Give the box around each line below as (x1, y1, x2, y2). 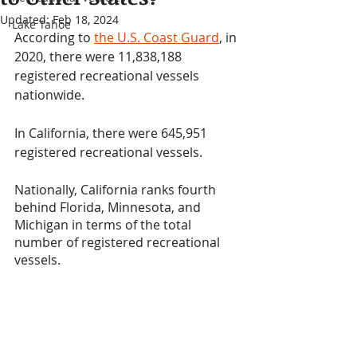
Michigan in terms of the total (14, 216, 194, 233)
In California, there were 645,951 (14, 124, 210, 142)
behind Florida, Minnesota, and (14, 198, 204, 216)
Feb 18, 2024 (53, 12, 119, 27)
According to (14, 29, 94, 46)
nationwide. (14, 86, 88, 104)
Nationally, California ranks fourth (14, 181, 219, 198)
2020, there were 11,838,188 (14, 48, 185, 65)
